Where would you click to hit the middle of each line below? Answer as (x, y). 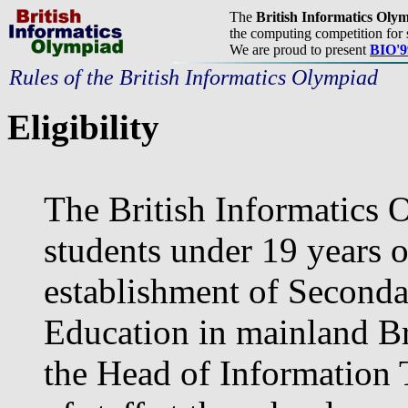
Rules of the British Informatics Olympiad (194, 77)
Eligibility (83, 127)
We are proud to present (300, 50)
